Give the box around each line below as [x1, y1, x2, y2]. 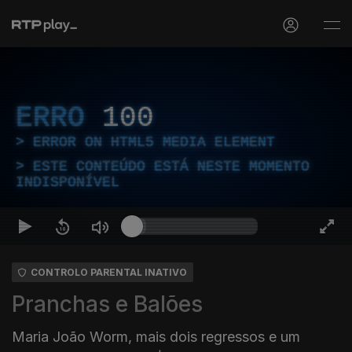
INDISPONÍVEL [16, 174, 119, 190]
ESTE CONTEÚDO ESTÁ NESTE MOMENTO [33, 159, 310, 174]
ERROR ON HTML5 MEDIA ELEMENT [33, 134, 275, 150]
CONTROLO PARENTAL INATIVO [31, 266, 187, 278]
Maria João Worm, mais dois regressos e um [12, 328, 300, 345]
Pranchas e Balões [12, 291, 203, 317]
